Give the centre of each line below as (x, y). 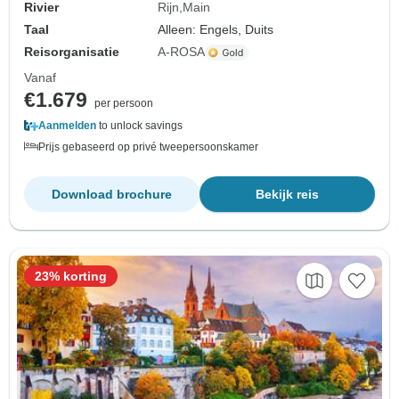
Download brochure (112, 195)
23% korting (71, 277)
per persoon (124, 104)
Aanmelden (67, 126)
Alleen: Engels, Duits (216, 30)
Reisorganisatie (72, 52)
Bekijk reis (287, 195)
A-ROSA (182, 52)
